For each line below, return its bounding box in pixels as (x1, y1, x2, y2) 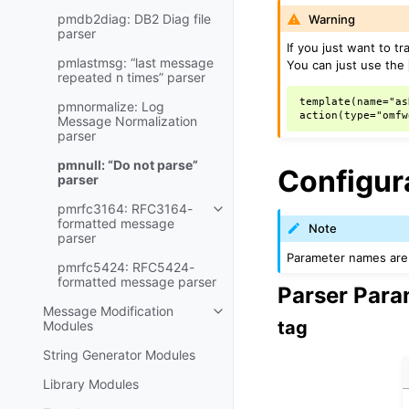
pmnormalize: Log (58, 99, 164, 114)
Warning (309, 11, 356, 26)
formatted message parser (58, 274, 216, 289)
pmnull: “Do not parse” (58, 157, 198, 173)
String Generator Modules (43, 347, 195, 362)
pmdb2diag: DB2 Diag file (58, 11, 211, 26)
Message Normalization (58, 113, 197, 129)
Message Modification (43, 303, 173, 319)
